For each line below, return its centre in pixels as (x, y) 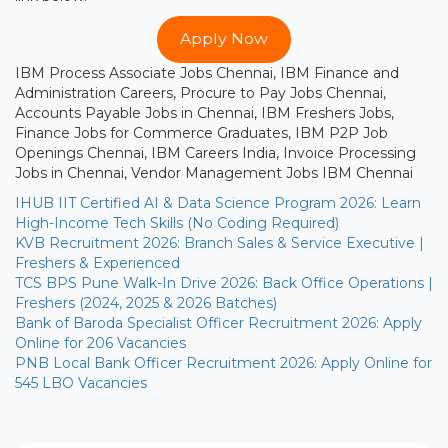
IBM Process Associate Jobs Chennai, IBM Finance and (207, 72)
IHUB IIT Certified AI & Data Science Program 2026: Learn (218, 202)
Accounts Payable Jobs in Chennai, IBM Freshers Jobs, (204, 112)
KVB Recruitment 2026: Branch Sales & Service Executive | (219, 242)
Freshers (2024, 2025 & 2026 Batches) (146, 302)
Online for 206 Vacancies (100, 342)
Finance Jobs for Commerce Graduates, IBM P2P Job (201, 132)
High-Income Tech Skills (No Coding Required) (177, 222)
